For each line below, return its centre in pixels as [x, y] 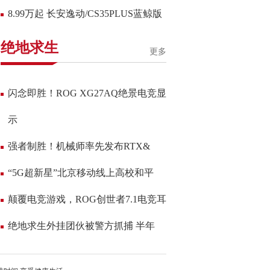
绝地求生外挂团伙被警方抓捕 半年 [81, 226]
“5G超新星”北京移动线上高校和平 [81, 173]
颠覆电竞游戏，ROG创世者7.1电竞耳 [87, 199]
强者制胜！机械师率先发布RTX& [79, 146]
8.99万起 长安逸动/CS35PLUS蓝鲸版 [85, 14]
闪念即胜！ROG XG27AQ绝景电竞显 [87, 93]
